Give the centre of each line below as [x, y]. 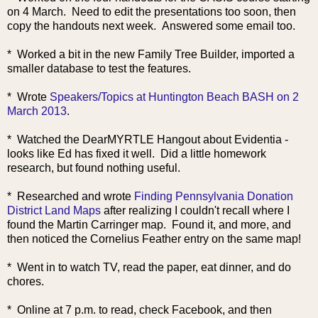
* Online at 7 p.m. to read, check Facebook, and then [139, 309]
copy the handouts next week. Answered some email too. [151, 26]
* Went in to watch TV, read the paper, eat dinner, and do [149, 267]
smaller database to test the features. [99, 68]
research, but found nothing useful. [94, 168]
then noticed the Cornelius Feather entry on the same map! [154, 238]
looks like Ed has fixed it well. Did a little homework [137, 153]
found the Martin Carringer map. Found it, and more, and [149, 224]
